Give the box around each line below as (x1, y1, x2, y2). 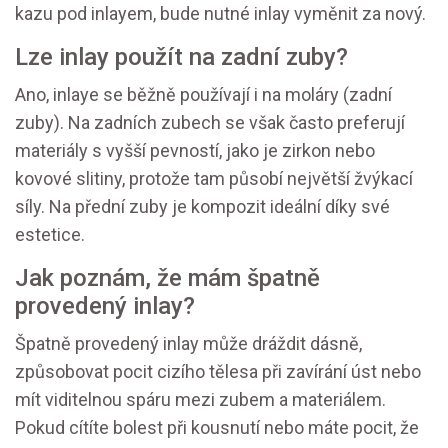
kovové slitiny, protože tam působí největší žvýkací (15, 168, 413, 190)
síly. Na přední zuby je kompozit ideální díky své (15, 196, 390, 218)
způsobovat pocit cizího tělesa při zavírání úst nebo (15, 361, 421, 383)
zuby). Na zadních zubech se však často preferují (15, 112, 405, 134)
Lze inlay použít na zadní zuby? (15, 43, 348, 72)
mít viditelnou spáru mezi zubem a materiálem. (15, 389, 386, 411)
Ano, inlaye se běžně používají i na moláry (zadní (15, 84, 392, 106)
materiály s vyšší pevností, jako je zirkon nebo (15, 140, 375, 162)
